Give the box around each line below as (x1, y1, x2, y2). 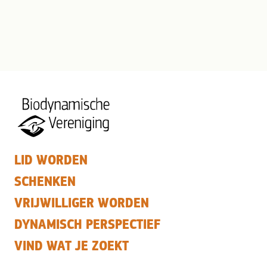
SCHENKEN (14, 172, 76, 191)
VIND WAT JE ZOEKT (14, 236, 129, 255)
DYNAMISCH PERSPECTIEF (14, 215, 160, 234)
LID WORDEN (14, 150, 88, 169)
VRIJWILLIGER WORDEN (14, 193, 149, 212)
